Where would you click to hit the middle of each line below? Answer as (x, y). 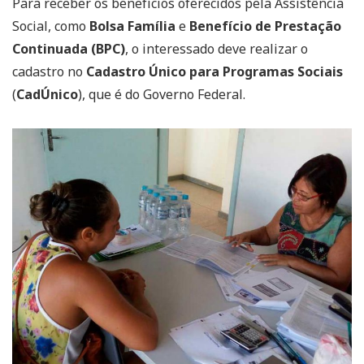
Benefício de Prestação (265, 26)
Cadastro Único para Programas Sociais (214, 72)
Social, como (51, 26)
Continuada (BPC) (69, 49)
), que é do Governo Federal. (162, 95)
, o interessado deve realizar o (217, 49)
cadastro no (49, 72)
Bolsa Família (132, 26)
